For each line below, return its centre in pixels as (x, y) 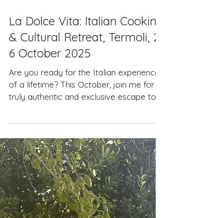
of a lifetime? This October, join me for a (85, 106)
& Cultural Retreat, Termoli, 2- (86, 58)
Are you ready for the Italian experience (84, 94)
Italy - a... (26, 130)
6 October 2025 (50, 74)
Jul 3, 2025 (24, 18)
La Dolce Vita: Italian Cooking (86, 42)
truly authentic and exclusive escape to (82, 118)
